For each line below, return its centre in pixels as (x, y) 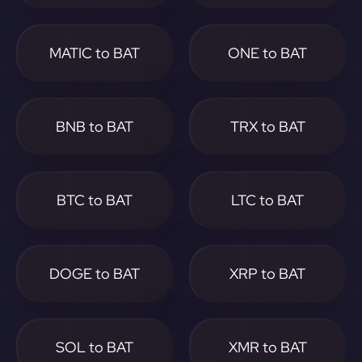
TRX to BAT (267, 126)
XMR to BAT (267, 347)
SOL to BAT (95, 347)
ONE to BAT (267, 53)
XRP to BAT (267, 274)
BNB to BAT (95, 126)
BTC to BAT (95, 200)
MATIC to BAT (95, 53)
